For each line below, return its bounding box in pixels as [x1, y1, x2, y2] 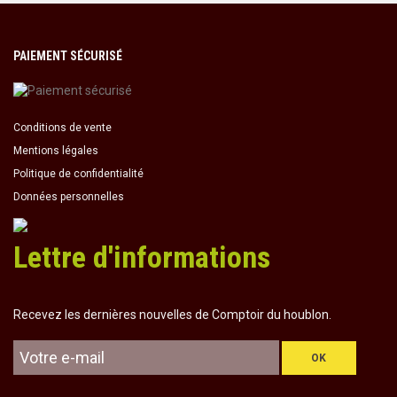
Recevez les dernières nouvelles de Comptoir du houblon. [13, 307, 331, 323]
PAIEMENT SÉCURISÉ [13, 48, 122, 63]
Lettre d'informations [13, 239, 270, 276]
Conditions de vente [13, 121, 112, 134]
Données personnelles [13, 190, 124, 203]
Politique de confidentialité [13, 167, 144, 180]
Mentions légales [13, 144, 98, 157]
